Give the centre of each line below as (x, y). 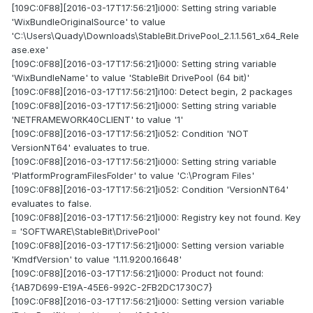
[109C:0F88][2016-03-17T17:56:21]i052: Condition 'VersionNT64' (150, 190)
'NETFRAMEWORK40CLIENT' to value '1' (97, 120)
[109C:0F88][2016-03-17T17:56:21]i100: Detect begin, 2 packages (152, 92)
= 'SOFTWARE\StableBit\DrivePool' (86, 232)
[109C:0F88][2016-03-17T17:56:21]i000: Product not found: (137, 274)
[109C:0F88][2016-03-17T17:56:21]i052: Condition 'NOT (130, 134)
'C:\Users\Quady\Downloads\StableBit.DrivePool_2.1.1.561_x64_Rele (155, 36)
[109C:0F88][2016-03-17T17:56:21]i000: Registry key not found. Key (156, 218)
